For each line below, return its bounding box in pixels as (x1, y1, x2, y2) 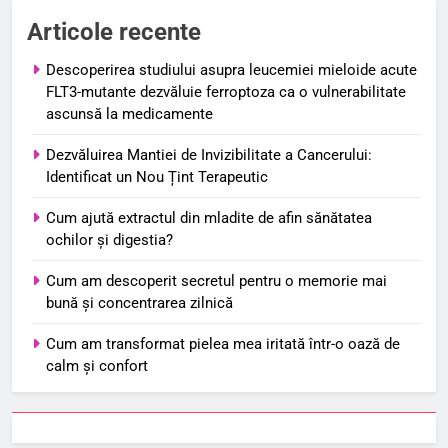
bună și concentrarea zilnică (46, 294, 233, 313)
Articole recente (27, 18, 201, 47)
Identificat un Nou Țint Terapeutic (46, 168, 268, 187)
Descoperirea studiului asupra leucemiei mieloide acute (46, 61, 417, 80)
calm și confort (46, 357, 148, 376)
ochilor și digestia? (46, 231, 173, 250)
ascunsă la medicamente (46, 105, 213, 124)
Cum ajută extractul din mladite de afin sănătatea (46, 209, 372, 228)
